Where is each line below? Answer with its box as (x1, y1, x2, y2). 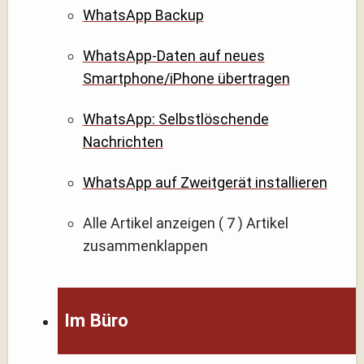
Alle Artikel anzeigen (82, 214, 215, 232)
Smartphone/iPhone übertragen (82, 69, 290, 87)
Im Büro (64, 310, 129, 331)
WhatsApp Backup (82, 6, 204, 24)
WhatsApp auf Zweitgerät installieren (82, 173, 327, 191)
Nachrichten (82, 132, 163, 150)
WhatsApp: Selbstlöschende (82, 110, 269, 128)
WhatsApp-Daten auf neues (82, 46, 265, 64)
